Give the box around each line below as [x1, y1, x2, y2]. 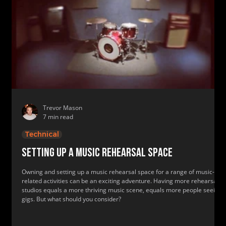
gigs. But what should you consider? [22, 195, 121, 203]
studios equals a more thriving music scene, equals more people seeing [22, 186, 222, 194]
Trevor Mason [43, 103, 82, 112]
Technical [25, 130, 59, 139]
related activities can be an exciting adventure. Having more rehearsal [22, 177, 218, 185]
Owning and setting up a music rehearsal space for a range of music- [22, 167, 214, 176]
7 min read [43, 112, 73, 121]
